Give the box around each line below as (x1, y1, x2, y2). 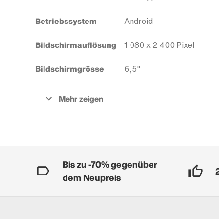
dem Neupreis (63, 171, 121, 184)
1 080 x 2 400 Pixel (124, 39, 194, 51)
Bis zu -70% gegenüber (63, 158, 157, 171)
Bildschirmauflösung (35, 39, 116, 51)
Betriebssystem (35, 15, 97, 27)
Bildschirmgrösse (35, 63, 104, 75)
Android (124, 15, 153, 27)
